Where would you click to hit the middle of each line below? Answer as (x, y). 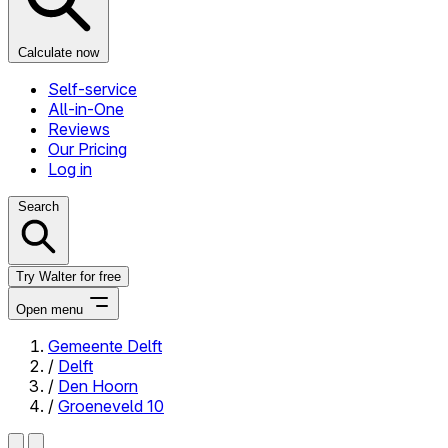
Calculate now (58, 52)
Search (38, 206)
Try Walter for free (68, 276)
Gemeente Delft (105, 345)
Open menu (49, 309)
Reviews (79, 128)
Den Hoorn (98, 385)
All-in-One (86, 108)
